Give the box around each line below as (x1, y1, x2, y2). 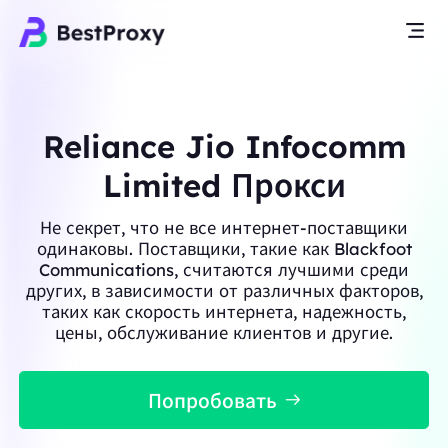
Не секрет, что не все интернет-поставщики (40, 216, 408, 238)
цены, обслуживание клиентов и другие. (55, 321, 393, 343)
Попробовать (147, 388, 277, 413)
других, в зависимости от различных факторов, (25, 279, 423, 301)
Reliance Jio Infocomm (42, 126, 406, 166)
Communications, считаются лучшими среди (39, 258, 409, 280)
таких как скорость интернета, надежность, (42, 300, 406, 322)
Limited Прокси (102, 165, 346, 205)
